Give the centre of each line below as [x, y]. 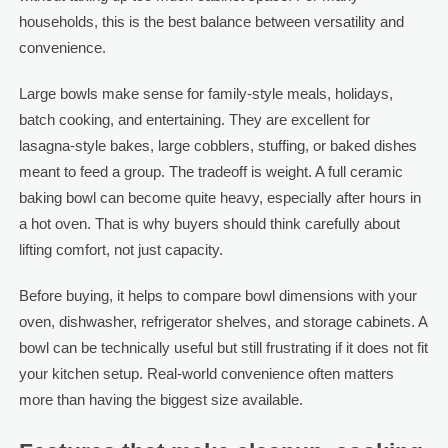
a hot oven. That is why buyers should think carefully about [209, 223]
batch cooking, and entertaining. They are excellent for [194, 119]
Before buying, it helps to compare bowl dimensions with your [217, 295]
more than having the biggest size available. [160, 399]
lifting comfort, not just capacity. [120, 249]
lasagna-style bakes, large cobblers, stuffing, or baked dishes [217, 145]
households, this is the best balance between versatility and [211, 21]
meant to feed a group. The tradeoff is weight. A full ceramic [210, 171]
